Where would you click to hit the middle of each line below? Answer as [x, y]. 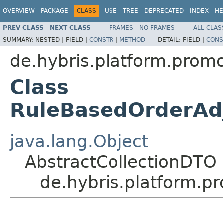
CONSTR [101, 40]
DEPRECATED [164, 11]
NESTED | [51, 40]
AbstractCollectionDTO [121, 162]
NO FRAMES [157, 28]
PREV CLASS [23, 28]
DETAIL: [170, 40]
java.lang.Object [79, 141]
